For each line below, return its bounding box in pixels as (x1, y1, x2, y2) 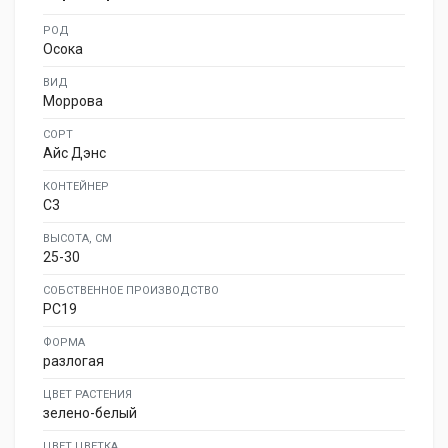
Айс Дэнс (43, 145, 106, 161)
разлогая (43, 353, 104, 369)
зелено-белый (43, 405, 137, 421)
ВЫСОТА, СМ (43, 232, 112, 245)
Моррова (43, 93, 103, 109)
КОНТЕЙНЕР (43, 180, 109, 193)
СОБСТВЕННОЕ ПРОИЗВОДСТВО (43, 284, 219, 297)
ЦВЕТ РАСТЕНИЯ (43, 388, 132, 401)
